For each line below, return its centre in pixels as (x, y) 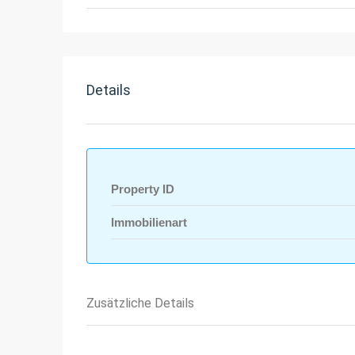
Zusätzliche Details (140, 303)
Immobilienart (149, 223)
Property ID (143, 189)
